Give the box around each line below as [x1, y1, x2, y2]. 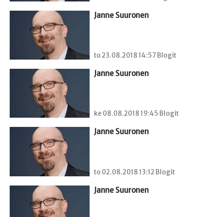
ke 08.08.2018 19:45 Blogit [94, 109, 179, 118]
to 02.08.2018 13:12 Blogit [94, 168, 175, 176]
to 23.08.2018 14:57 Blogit [94, 51, 176, 60]
